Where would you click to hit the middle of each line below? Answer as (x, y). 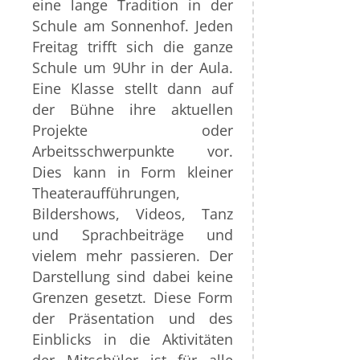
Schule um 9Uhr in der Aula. (133, 68)
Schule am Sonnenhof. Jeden (133, 26)
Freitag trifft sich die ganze (133, 47)
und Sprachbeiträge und (133, 235)
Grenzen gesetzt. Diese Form (133, 298)
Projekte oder (133, 131)
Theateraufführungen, (106, 193)
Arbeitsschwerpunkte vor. (133, 151)
